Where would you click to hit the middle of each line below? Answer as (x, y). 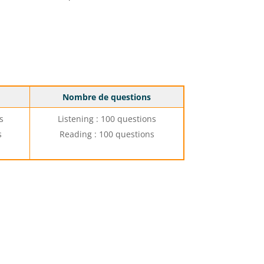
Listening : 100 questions (107, 119)
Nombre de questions (107, 97)
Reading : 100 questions (107, 134)
